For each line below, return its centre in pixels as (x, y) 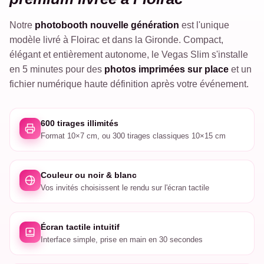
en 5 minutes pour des (57, 69)
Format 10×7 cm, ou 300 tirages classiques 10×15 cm (133, 136)
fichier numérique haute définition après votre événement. (129, 84)
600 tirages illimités (80, 123)
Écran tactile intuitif (80, 227)
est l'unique (204, 25)
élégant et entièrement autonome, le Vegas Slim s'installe (129, 55)
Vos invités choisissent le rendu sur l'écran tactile (125, 188)
